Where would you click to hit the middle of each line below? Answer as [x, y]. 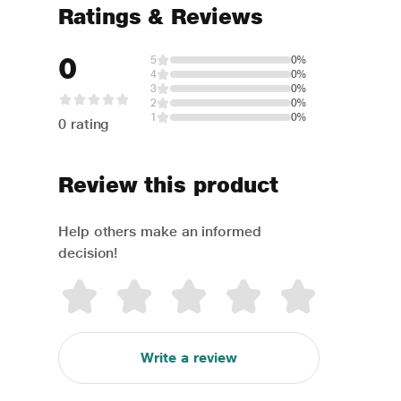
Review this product [168, 185]
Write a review [188, 358]
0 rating [84, 124]
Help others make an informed [160, 231]
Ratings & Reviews [161, 17]
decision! [88, 253]
